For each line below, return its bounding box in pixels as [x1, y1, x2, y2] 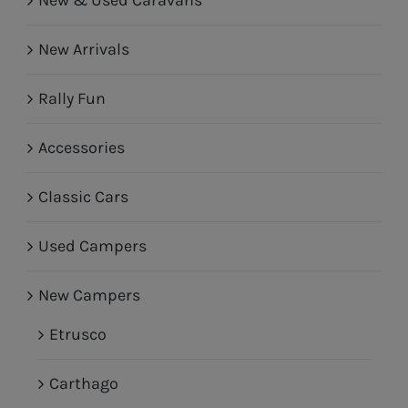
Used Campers [38, 235, 147, 256]
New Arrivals [38, 38, 129, 59]
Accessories [38, 137, 125, 158]
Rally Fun [38, 87, 106, 108]
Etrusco [49, 323, 107, 344]
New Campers [38, 284, 140, 305]
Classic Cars [38, 186, 128, 207]
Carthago [49, 372, 118, 393]
